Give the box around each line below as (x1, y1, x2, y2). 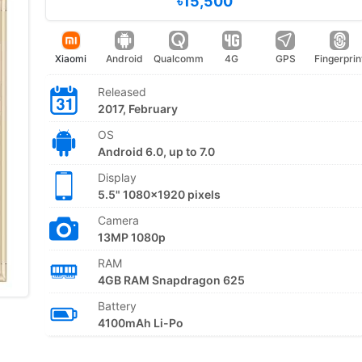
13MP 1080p (97, 230, 166, 244)
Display (97, 170, 137, 184)
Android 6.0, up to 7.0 (97, 145, 215, 158)
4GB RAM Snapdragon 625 (97, 273, 245, 287)
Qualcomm (153, 53, 204, 65)
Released (97, 85, 146, 99)
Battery (97, 299, 137, 313)
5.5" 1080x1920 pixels (97, 187, 221, 201)
